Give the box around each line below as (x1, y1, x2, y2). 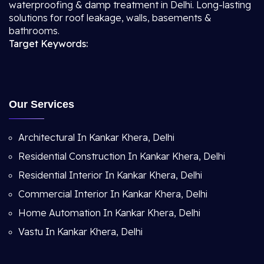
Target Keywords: (9, 38, 88, 49)
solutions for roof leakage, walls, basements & (9, 12, 212, 24)
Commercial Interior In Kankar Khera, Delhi (18, 188, 207, 200)
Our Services (9, 98, 74, 110)
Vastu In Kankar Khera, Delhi (18, 226, 143, 237)
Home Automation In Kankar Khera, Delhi (18, 207, 200, 219)
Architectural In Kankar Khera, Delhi (18, 131, 174, 143)
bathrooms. (9, 25, 60, 37)
